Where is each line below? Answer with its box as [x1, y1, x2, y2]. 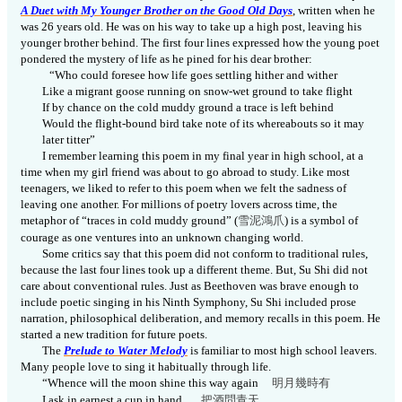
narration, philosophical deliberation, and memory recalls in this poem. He [21, 311, 380, 326]
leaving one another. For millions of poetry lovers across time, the [21, 197, 337, 212]
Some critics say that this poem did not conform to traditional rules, [42, 247, 368, 261]
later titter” [42, 133, 95, 147]
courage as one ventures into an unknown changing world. [21, 231, 303, 245]
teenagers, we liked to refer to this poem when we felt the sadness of [21, 181, 346, 196]
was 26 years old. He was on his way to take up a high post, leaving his [21, 20, 362, 34]
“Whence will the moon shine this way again [42, 376, 261, 390]
